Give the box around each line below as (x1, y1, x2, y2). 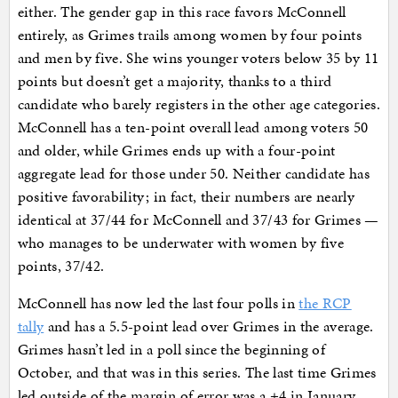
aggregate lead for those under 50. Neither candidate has (17, 163, 370, 185)
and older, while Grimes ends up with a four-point (17, 139, 336, 162)
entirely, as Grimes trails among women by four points (17, 24, 362, 46)
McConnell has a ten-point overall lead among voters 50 (17, 116, 369, 139)
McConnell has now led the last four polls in (17, 292, 299, 314)
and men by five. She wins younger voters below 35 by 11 (17, 47, 379, 69)
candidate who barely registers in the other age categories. (17, 93, 381, 115)
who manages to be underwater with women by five (17, 232, 344, 254)
